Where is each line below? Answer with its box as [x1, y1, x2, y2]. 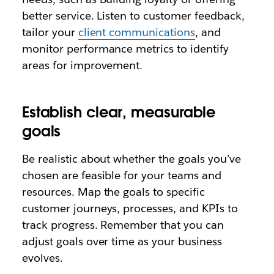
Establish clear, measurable [21, 103, 216, 122]
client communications [78, 25, 196, 39]
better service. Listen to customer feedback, [21, 9, 245, 23]
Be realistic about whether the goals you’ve [21, 152, 241, 166]
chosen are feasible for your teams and [21, 168, 222, 182]
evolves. [21, 251, 63, 265]
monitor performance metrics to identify [21, 42, 229, 56]
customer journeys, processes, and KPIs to [21, 201, 238, 215]
